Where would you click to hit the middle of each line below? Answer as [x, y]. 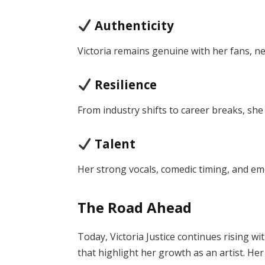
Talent [113, 144]
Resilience [124, 84]
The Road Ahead [135, 207]
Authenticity [132, 25]
